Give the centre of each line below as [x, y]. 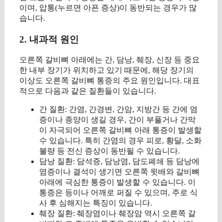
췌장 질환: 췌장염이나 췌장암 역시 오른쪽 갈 [117, 214]
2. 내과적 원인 [49, 39]
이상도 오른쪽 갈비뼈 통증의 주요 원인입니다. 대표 [110, 81]
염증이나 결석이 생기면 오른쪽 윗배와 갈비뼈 [119, 172]
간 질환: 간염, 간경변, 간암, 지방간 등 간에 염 [118, 110]
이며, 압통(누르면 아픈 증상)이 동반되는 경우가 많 [108, 7]
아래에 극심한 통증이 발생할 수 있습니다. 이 [117, 182]
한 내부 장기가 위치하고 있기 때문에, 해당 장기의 [107, 70]
